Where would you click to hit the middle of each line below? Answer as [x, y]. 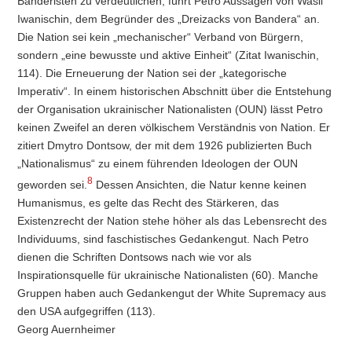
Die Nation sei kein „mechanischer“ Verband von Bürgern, [161, 37]
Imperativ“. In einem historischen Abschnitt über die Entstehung [175, 92]
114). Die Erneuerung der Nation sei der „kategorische [152, 73]
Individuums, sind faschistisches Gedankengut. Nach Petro [163, 238]
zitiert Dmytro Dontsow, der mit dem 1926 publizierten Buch [165, 146]
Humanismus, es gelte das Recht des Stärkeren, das [148, 202]
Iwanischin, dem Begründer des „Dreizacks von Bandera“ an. [169, 19]
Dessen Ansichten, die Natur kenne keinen [200, 184]
